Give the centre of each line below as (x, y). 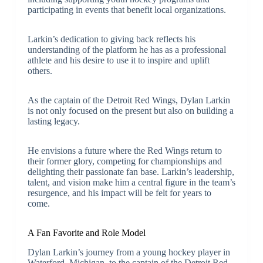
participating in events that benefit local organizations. (127, 10)
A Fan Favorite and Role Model (86, 233)
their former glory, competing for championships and (124, 161)
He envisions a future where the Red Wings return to (124, 151)
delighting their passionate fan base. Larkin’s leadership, (131, 172)
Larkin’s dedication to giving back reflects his (111, 39)
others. (40, 71)
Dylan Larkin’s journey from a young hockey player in (129, 252)
